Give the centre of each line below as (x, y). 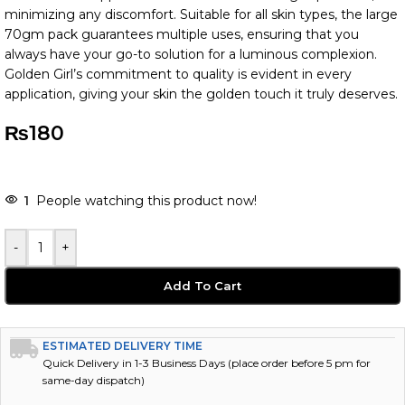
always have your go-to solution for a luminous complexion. (191, 54)
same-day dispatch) (94, 360)
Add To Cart (202, 266)
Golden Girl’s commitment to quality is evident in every (178, 74)
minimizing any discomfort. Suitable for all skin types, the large (201, 14)
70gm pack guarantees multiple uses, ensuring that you (182, 34)
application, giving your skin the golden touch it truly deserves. (201, 94)
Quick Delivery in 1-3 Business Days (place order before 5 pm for (207, 343)
